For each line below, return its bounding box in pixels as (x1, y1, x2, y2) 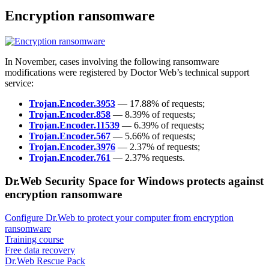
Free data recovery (5, 244, 75, 255)
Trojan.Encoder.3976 (29, 142, 115, 153)
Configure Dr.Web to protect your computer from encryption (5, 212, 234, 223)
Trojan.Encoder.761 (29, 153, 110, 163)
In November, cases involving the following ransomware (5, 56, 219, 67)
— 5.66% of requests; (110, 131, 195, 142)
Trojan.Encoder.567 (29, 131, 110, 142)
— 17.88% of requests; (115, 98, 205, 109)
